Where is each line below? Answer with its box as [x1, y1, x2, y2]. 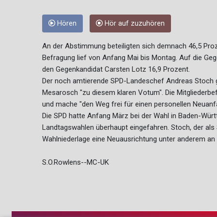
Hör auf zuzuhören [103, 19, 165, 28]
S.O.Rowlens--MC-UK [42, 158, 109, 167]
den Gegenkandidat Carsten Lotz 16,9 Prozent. [42, 65, 190, 74]
